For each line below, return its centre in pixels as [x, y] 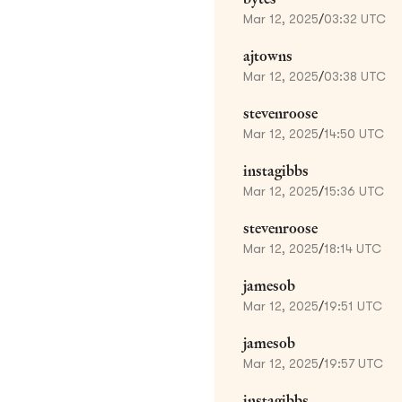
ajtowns [268, 56]
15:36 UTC [354, 191]
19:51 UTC [353, 306]
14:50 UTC [354, 133]
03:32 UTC [355, 18]
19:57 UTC [354, 363]
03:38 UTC [355, 76]
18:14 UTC [353, 248]
